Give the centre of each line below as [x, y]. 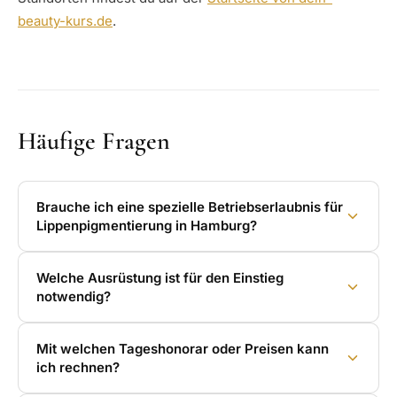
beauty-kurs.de [65, 20]
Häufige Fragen [94, 140]
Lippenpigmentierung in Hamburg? [147, 225]
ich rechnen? [78, 367]
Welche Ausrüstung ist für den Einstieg [160, 277]
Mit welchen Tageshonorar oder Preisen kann [183, 348]
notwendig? [74, 296]
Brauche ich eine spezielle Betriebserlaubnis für [190, 206]
